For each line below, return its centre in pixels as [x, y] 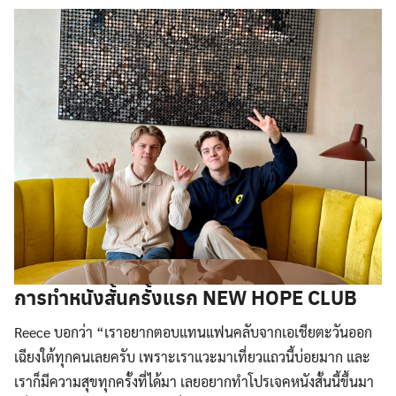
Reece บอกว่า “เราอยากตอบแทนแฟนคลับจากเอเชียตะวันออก [193, 331]
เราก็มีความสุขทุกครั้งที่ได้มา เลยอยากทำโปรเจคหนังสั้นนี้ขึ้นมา [194, 381]
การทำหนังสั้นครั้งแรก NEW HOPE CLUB [186, 297]
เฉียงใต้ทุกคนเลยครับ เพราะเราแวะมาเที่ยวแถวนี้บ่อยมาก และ [192, 356]
